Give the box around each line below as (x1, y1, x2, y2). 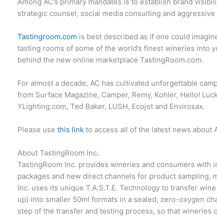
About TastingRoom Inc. (17, 148, 99, 157)
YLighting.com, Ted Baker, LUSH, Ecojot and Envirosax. (17, 102, 205, 111)
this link (57, 125, 84, 134)
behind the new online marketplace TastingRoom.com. (17, 55, 204, 64)
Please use (17, 125, 58, 134)
